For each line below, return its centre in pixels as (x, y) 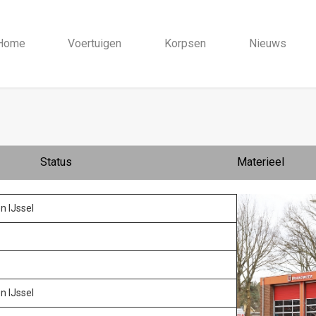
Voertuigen (95, 43)
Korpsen (185, 43)
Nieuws (267, 43)
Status (56, 162)
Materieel (260, 162)
